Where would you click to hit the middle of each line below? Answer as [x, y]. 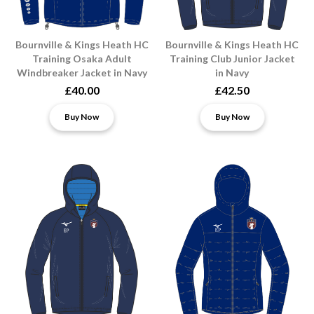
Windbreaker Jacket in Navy [82, 72]
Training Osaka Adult [82, 58]
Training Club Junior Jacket [232, 58]
